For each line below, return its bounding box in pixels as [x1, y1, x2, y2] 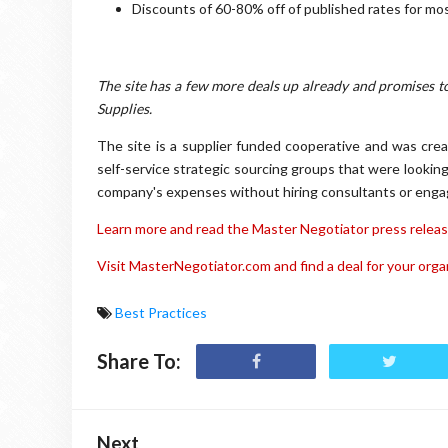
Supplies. [97, 99, 152, 117]
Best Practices [115, 303, 207, 321]
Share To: [97, 348, 181, 373]
